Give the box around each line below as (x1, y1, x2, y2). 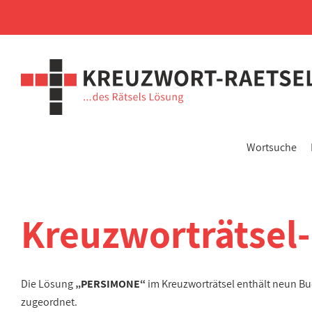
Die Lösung (21, 276, 75, 291)
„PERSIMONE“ (75, 276, 146, 291)
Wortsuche (247, 140, 297, 155)
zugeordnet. (21, 295, 77, 309)
